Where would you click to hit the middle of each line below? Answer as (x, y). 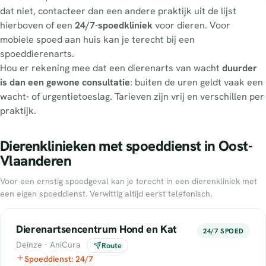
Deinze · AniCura (48, 244)
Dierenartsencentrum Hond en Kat (97, 229)
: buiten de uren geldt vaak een (197, 83)
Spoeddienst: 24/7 (59, 259)
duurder (240, 68)
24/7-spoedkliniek (114, 26)
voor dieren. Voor (191, 26)
